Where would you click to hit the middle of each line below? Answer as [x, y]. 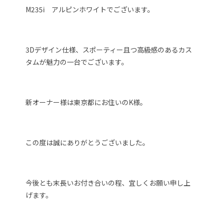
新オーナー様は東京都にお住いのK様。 [86, 102]
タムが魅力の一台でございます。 [77, 62]
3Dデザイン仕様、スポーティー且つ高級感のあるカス [109, 49]
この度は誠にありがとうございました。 [88, 142]
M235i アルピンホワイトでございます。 [90, 9]
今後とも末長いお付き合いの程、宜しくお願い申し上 [108, 182]
